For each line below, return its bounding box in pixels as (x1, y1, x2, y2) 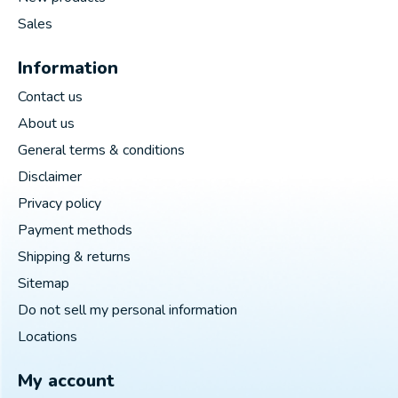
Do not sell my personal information (18, 299, 237, 320)
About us (18, 113, 75, 133)
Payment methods (18, 219, 132, 240)
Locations (18, 326, 77, 346)
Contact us (18, 86, 83, 107)
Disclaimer (18, 166, 82, 187)
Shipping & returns (18, 246, 131, 267)
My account (18, 368, 115, 393)
